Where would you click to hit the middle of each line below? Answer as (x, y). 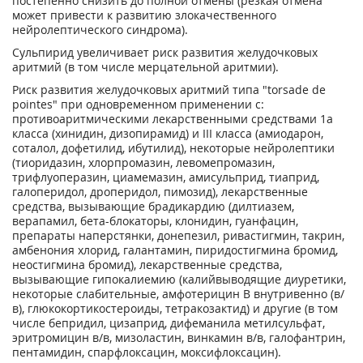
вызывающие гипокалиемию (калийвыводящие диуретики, (179, 279)
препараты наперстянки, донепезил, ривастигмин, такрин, (178, 235)
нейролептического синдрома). (100, 30)
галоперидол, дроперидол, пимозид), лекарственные (160, 192)
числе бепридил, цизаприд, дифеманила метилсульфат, (169, 323)
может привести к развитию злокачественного (144, 15)
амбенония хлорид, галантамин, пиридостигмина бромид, (175, 250)
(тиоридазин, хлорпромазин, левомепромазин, (143, 162)
